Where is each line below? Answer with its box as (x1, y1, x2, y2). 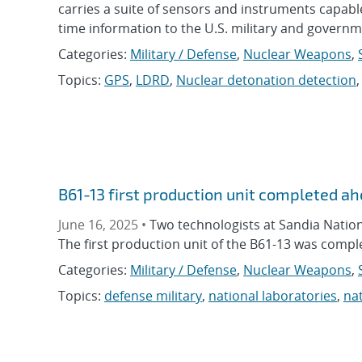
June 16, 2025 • (58, 216, 149, 234)
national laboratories (208, 287, 337, 305)
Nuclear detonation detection (176, 71, 356, 90)
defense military (104, 287, 202, 305)
